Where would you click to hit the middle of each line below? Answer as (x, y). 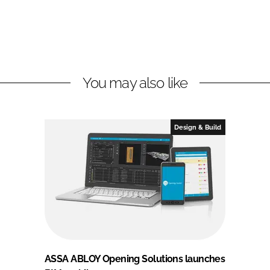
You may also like (135, 83)
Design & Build (198, 127)
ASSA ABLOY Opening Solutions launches (135, 259)
